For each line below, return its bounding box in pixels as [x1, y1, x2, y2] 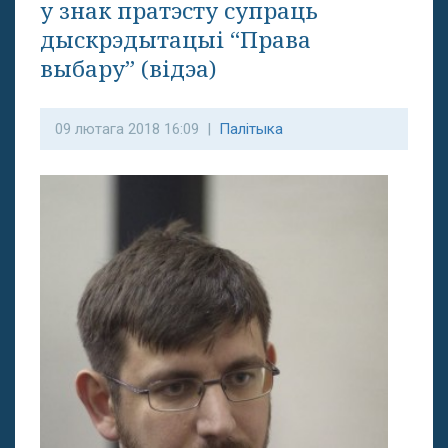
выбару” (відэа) [40, 53, 216, 84]
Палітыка [219, 120, 283, 138]
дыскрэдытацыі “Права [40, 24, 311, 55]
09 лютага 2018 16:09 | [55, 120, 219, 138]
